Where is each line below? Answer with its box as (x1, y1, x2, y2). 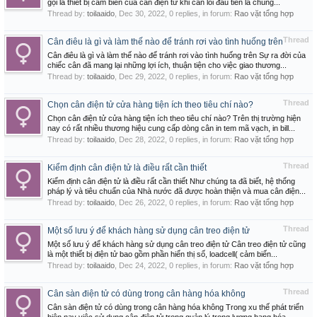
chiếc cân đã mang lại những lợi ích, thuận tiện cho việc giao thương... (47, 61, 287, 69)
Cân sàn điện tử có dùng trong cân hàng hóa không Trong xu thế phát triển (47, 303, 304, 311)
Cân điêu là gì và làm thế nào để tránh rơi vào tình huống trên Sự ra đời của (47, 51, 306, 59)
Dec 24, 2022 (119, 261, 165, 270)
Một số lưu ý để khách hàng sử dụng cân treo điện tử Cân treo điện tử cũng (47, 240, 306, 248)
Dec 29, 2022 (119, 72, 165, 81)
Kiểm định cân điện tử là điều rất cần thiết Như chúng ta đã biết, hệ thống (47, 177, 295, 185)
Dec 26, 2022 (119, 198, 165, 207)
